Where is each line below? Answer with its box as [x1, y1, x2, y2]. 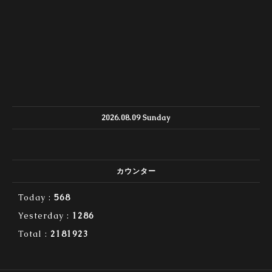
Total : [18, 228, 50, 240]
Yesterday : [18, 210, 72, 222]
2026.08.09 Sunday [101, 113, 171, 123]
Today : [18, 192, 54, 203]
